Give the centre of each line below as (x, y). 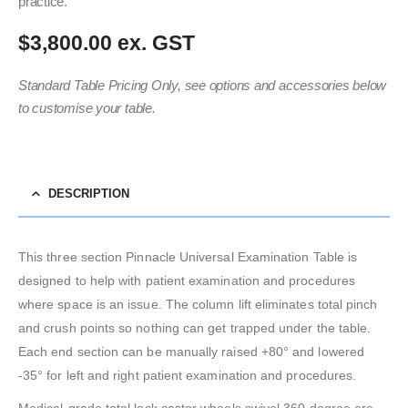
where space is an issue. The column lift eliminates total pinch (198, 305)
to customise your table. (87, 109)
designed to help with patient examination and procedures (187, 281)
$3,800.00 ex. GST (107, 43)
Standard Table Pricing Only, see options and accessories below (203, 86)
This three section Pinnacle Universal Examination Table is (188, 257)
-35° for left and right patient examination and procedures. (188, 376)
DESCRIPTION (89, 194)
